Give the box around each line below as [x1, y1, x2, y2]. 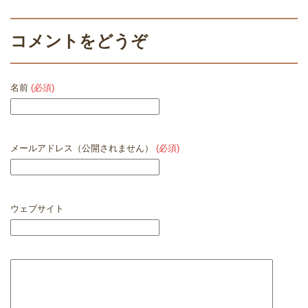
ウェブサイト [10, 203, 64, 214]
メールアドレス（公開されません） [10, 142, 156, 153]
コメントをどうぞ [10, 31, 148, 50]
